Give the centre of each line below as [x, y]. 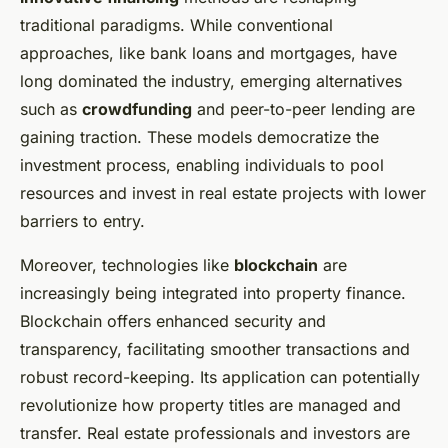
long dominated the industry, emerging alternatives [211, 81]
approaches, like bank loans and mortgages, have [208, 53]
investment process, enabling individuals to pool [202, 165]
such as [51, 109]
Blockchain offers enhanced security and [173, 321]
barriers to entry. [82, 221]
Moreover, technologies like [127, 265]
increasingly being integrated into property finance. [213, 293]
